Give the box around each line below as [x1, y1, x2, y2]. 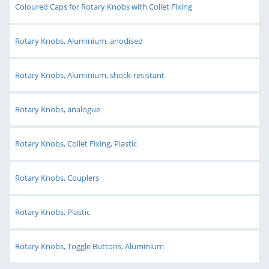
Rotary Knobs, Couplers [15, 172, 99, 183]
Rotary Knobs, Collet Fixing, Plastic [15, 138, 137, 149]
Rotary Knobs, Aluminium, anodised [15, 35, 143, 46]
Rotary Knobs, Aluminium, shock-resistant [15, 69, 165, 80]
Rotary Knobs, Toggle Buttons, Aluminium [15, 240, 164, 252]
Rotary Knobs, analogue [15, 103, 100, 115]
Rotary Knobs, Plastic [15, 206, 90, 217]
